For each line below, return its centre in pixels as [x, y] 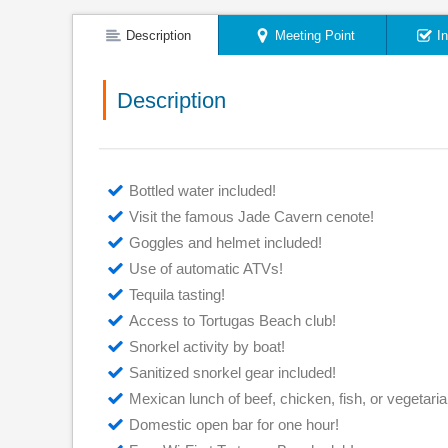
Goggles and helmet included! [225, 242]
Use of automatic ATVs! [206, 268]
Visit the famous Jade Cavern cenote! [251, 216]
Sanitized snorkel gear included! [232, 372]
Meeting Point [315, 35]
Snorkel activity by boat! [207, 346]
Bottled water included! [202, 190]
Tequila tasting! [177, 294]
